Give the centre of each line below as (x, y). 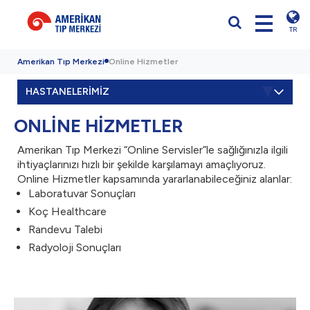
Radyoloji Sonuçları (75, 247)
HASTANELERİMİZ (67, 92)
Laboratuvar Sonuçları (82, 193)
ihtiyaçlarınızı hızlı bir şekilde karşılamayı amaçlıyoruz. (142, 164)
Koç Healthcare (67, 211)
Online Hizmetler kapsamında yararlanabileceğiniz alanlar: (155, 179)
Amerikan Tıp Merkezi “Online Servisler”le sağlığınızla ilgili (153, 150)
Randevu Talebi (65, 229)
